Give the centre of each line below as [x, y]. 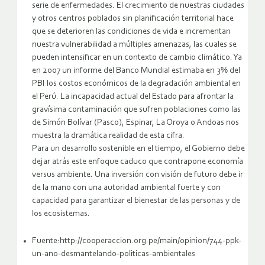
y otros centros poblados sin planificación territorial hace [133, 19]
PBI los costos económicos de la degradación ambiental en [136, 84]
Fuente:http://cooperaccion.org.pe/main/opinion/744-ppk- [137, 241]
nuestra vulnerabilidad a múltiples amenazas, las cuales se [134, 45]
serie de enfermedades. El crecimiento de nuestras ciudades [138, 6]
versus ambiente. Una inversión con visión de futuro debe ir [138, 175]
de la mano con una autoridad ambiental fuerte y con [126, 188]
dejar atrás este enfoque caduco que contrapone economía [138, 162]
